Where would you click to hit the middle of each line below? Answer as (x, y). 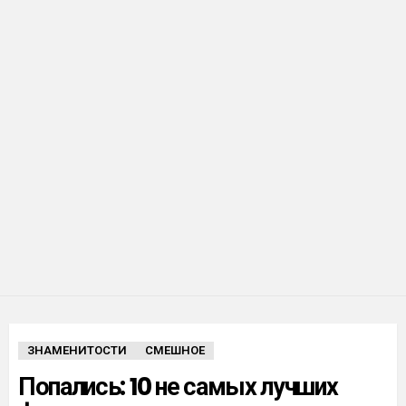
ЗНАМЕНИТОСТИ (77, 351)
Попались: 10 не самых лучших (178, 387)
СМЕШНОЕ (175, 351)
